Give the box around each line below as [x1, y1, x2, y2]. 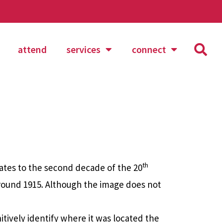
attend [17, 43, 47, 55]
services [66, 43, 101, 55]
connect [131, 43, 166, 55]
